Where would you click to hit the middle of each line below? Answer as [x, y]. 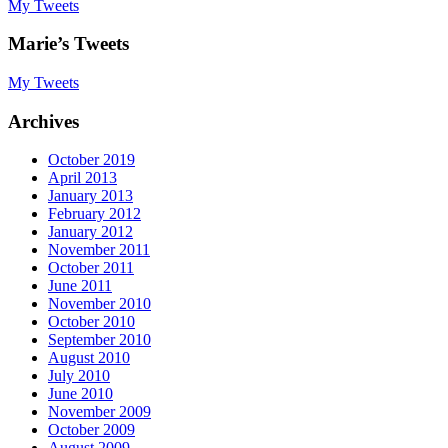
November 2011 [99, 250]
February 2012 [94, 214]
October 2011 [91, 268]
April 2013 [82, 178]
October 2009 [91, 430]
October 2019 [91, 160]
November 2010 [99, 304]
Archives [43, 121]
